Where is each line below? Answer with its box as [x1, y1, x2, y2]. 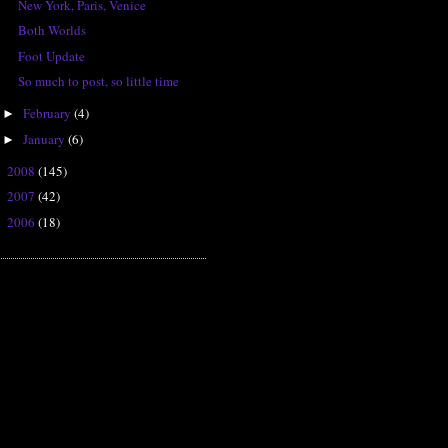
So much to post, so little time [18, 72, 180, 91]
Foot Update [18, 46, 86, 65]
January [22, 129, 68, 148]
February [22, 104, 74, 123]
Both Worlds [18, 21, 87, 40]
